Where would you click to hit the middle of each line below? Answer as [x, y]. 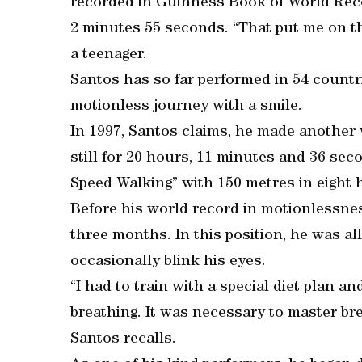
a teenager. [109, 55]
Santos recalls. [123, 340]
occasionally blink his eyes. [168, 262]
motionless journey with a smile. [186, 107]
